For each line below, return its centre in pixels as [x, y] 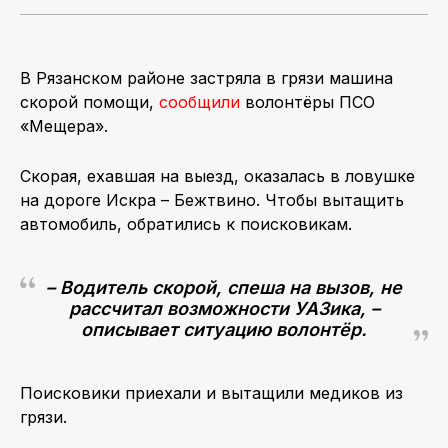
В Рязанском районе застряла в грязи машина [206, 77]
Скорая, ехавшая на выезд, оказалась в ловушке [217, 175]
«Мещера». [64, 125]
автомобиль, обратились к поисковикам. [188, 223]
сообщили [199, 101]
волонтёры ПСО [307, 101]
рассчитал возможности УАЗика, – [224, 308]
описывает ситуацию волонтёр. [224, 329]
